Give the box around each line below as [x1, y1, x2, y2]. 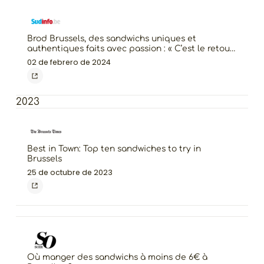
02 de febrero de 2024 [27, 57, 111, 68]
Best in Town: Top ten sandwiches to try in [27, 144, 201, 154]
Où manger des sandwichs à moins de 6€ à [27, 253, 207, 262]
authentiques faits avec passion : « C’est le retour [27, 44, 233, 54]
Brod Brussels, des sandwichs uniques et [27, 34, 196, 44]
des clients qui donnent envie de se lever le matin [27, 54, 237, 64]
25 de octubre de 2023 [27, 167, 113, 177]
